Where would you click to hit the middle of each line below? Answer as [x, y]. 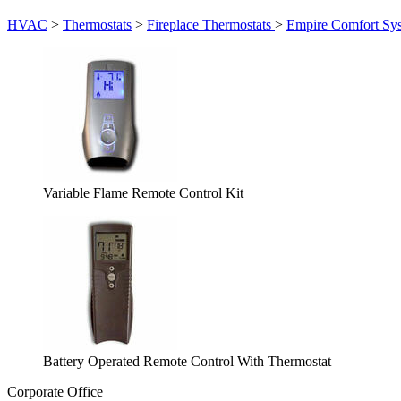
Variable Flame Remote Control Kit [143, 193]
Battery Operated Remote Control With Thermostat [187, 361]
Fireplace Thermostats [211, 25]
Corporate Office [55, 392]
